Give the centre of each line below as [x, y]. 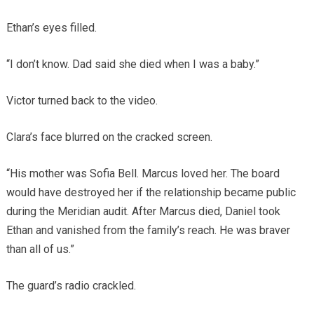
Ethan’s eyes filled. [51, 28]
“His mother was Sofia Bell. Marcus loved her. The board [143, 174]
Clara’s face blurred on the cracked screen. [109, 137]
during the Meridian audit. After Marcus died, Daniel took [143, 212]
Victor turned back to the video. [82, 101]
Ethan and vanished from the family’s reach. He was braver [148, 231]
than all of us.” [40, 250]
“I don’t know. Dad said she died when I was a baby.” [132, 64]
